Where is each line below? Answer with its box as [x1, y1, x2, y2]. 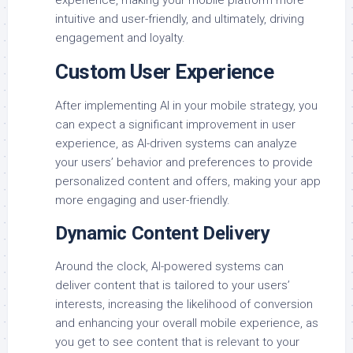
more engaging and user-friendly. [55, 192, 230, 207]
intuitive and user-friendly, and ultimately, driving [55, 11, 304, 26]
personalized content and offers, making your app [55, 173, 321, 188]
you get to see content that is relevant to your [55, 334, 299, 349]
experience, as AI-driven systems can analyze [55, 136, 297, 150]
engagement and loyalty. [55, 30, 185, 45]
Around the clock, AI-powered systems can [55, 258, 284, 273]
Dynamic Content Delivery [55, 221, 270, 244]
